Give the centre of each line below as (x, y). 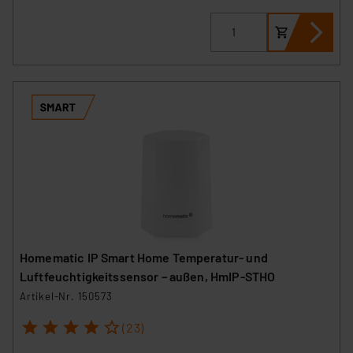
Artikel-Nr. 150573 (66, 297)
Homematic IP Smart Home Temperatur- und (144, 258)
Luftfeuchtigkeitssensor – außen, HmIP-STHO (148, 277)
